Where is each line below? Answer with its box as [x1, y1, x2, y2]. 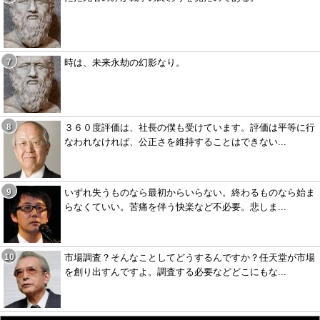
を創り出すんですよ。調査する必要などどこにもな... [64, 266, 286, 278]
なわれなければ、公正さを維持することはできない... [64, 136, 286, 148]
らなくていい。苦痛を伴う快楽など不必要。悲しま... [64, 201, 286, 213]
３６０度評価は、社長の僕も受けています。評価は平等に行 [64, 122, 315, 134]
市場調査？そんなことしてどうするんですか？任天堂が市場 [64, 252, 315, 264]
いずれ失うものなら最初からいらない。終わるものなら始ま [64, 187, 315, 199]
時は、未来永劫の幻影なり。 [64, 57, 185, 69]
